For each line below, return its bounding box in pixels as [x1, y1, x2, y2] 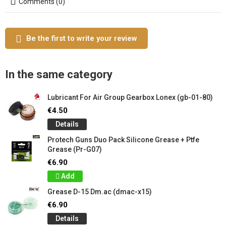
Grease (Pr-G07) [47, 145, 102, 153]
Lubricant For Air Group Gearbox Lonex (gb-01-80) [47, 93, 213, 101]
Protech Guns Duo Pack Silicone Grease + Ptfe [47, 136, 199, 144]
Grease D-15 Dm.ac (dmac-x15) [47, 188, 152, 196]
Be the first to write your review [26, 34, 137, 43]
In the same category [5, 68, 112, 81]
